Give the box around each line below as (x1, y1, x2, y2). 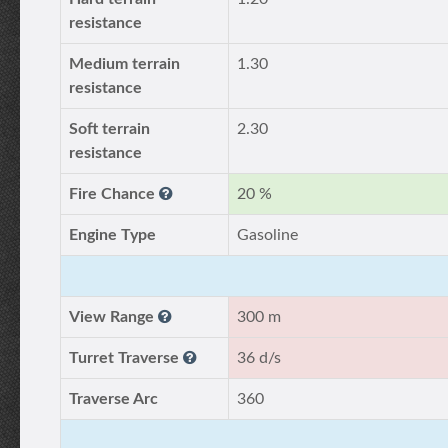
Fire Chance (69, 186, 159, 202)
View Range (69, 309, 158, 325)
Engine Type (69, 227, 156, 243)
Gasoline (237, 227, 298, 243)
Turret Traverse (69, 350, 183, 366)
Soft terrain (69, 121, 150, 137)
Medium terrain (69, 56, 180, 72)
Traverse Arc (69, 391, 158, 407)
